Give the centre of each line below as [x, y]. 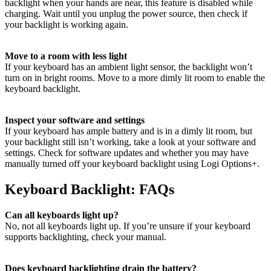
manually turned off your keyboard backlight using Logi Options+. [132, 163]
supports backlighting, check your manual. [86, 237]
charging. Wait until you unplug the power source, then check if [126, 13]
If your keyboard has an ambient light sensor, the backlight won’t [129, 67]
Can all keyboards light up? [62, 215]
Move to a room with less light [66, 56]
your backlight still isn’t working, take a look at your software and [130, 142]
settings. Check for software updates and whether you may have [127, 152]
